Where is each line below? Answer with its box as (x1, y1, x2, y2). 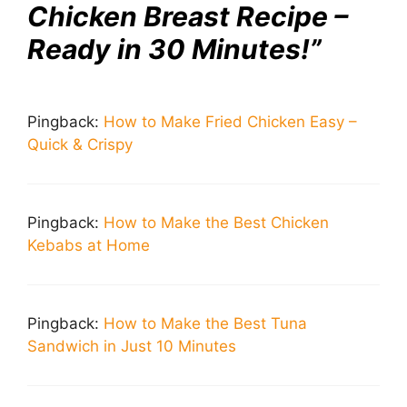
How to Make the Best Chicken (104, 213, 329, 233)
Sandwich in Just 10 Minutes (27, 337, 236, 356)
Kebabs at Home (27, 236, 150, 255)
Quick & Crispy (27, 135, 133, 154)
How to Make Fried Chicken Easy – (104, 113, 357, 132)
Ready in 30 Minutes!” (27, 33, 322, 66)
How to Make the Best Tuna (104, 314, 307, 333)
